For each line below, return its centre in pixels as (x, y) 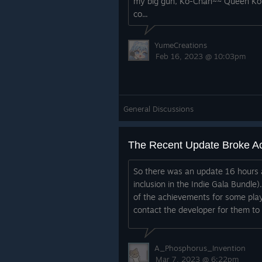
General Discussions (158, 109)
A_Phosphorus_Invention (200, 248)
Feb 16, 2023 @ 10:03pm (201, 56)
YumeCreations (181, 45)
